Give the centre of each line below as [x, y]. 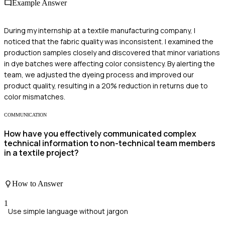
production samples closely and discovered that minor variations [112, 53]
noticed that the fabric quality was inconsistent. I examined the [109, 42]
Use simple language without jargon [68, 211]
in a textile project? [41, 153]
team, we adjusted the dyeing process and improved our [99, 75]
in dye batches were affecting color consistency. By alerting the [109, 64]
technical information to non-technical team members [110, 143]
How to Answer [37, 183]
